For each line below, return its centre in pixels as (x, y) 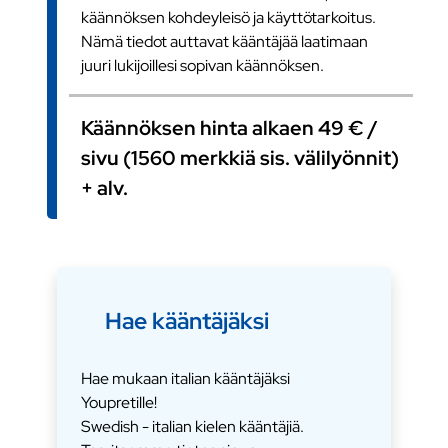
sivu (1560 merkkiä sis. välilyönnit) (240, 157)
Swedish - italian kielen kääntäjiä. (193, 426)
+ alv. (105, 187)
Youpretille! (119, 402)
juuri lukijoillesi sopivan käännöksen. (203, 65)
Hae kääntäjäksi (187, 320)
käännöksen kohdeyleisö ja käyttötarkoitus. (229, 17)
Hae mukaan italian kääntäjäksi (186, 378)
